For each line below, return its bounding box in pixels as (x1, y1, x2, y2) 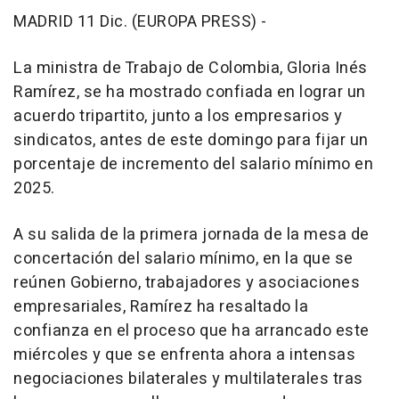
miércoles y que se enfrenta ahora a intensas (13, 343, 355, 368)
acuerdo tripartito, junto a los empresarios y (13, 104, 343, 129)
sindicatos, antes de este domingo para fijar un (13, 128, 369, 153)
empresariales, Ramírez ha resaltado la (13, 295, 308, 320)
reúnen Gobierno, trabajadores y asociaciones (13, 271, 360, 296)
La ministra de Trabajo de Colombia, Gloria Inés (13, 56, 368, 81)
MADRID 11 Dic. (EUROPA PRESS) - (13, 10, 267, 35)
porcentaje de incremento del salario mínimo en (13, 152, 373, 177)
